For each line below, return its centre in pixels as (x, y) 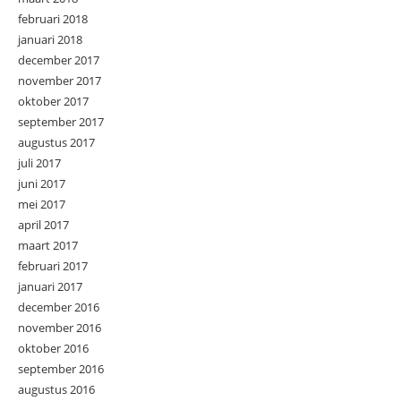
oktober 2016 (53, 349)
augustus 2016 (56, 390)
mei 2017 (42, 205)
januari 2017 (50, 287)
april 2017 (43, 225)
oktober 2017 (53, 102)
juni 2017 (42, 184)
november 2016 (60, 328)
